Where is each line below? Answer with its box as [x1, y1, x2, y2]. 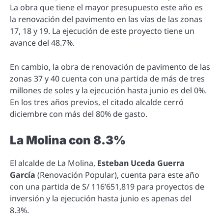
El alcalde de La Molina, [10, 157, 97, 168]
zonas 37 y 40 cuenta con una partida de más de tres [10, 73, 205, 84]
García [10, 169, 35, 180]
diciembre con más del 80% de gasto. [10, 108, 147, 119]
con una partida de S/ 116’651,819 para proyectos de [10, 181, 204, 192]
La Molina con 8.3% [10, 133, 126, 147]
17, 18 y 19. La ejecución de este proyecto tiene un [10, 26, 194, 37]
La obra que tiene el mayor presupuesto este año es [10, 2, 203, 13]
